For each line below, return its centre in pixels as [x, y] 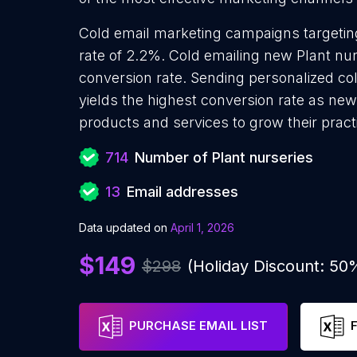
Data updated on [123, 228]
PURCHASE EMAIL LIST [198, 326]
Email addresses [182, 192]
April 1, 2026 [202, 228]
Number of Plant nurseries [224, 157]
